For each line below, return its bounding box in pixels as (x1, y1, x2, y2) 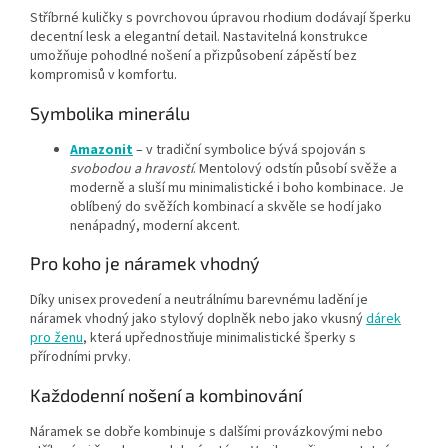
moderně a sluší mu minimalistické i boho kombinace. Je (70, 177, 404, 198)
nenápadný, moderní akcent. (70, 215, 240, 236)
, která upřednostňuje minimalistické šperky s (83, 327, 356, 348)
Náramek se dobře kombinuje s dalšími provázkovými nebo (30, 421, 383, 442)
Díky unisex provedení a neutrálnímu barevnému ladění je (30, 289, 368, 310)
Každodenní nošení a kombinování (30, 383, 302, 406)
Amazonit (70, 139, 133, 160)
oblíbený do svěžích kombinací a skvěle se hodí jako (70, 196, 382, 217)
